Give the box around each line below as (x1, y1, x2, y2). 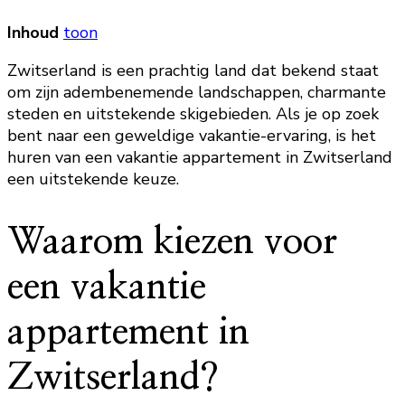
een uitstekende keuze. (7, 168, 179, 191)
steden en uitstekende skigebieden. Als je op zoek (7, 103, 379, 126)
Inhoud (7, 22, 59, 44)
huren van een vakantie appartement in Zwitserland (7, 146, 392, 169)
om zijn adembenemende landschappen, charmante (7, 81, 386, 104)
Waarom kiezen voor (7, 224, 337, 261)
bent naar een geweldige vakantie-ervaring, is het (7, 125, 376, 147)
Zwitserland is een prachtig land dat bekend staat (7, 60, 379, 82)
